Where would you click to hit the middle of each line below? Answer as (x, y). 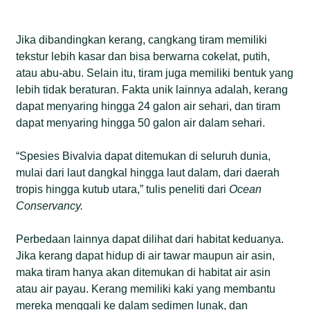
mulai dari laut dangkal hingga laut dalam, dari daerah (148, 172)
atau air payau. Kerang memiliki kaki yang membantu (146, 289)
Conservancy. (50, 206)
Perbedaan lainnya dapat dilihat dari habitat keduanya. (150, 239)
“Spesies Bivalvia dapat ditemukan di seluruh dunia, (144, 156)
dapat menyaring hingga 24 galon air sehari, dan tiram (148, 106)
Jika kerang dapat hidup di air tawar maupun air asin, (146, 255)
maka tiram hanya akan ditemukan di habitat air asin (144, 272)
